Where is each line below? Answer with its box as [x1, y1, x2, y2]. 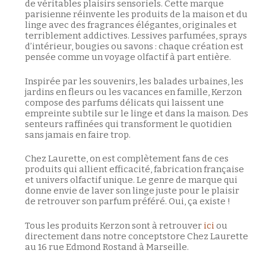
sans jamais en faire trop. [24, 129, 131, 140]
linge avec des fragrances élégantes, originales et [24, 20, 237, 31]
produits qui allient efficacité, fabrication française [24, 164, 244, 175]
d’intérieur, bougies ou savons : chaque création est [24, 41, 243, 52]
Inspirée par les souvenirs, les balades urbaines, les [24, 75, 243, 87]
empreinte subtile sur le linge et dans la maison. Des [24, 107, 248, 119]
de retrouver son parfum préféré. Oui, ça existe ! [24, 196, 230, 207]
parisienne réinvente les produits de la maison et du [24, 9, 248, 20]
